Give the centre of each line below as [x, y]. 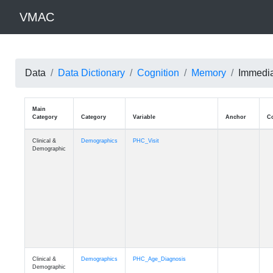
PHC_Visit [151, 141]
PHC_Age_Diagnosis [164, 259]
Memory [208, 73]
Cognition [158, 73]
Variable [149, 117]
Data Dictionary [91, 73]
